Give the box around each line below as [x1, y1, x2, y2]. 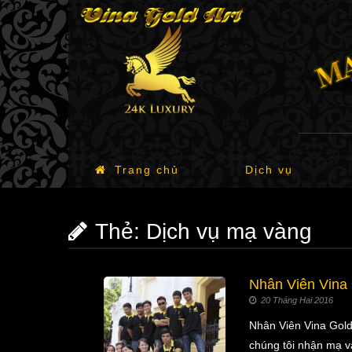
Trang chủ [114, 163, 179, 176]
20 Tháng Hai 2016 [261, 295, 333, 305]
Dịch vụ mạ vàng [146, 219, 312, 244]
